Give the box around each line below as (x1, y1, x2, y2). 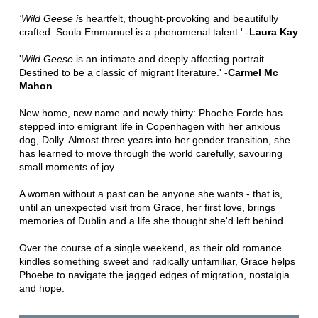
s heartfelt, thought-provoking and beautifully (77, 12, 278, 24)
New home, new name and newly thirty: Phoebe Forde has (18, 106, 283, 119)
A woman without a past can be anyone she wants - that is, (18, 187, 283, 199)
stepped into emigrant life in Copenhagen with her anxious (18, 120, 280, 132)
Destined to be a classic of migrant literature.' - (18, 66, 228, 78)
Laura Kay (248, 26, 298, 38)
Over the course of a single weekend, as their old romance (18, 241, 282, 253)
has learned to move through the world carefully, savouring (18, 147, 283, 159)
